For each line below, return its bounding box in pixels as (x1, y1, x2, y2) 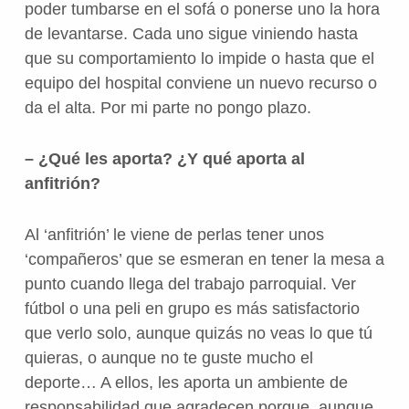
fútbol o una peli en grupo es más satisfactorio (24, 299, 360, 319)
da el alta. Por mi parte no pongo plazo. (24, 99, 311, 118)
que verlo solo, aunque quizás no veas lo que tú (24, 324, 372, 343)
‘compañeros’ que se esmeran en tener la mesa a (24, 250, 384, 269)
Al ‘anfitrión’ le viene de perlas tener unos (24, 225, 324, 245)
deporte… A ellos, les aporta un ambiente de (24, 373, 348, 393)
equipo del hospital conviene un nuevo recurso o (24, 74, 377, 93)
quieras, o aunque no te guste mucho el (24, 349, 313, 368)
